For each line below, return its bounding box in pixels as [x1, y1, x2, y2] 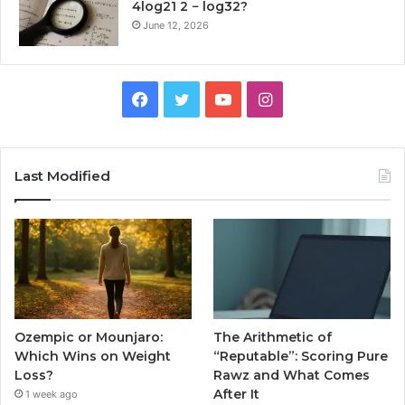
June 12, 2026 [143, 19, 209, 33]
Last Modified [14, 167, 110, 185]
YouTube [231, 89, 297, 108]
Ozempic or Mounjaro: [14, 328, 163, 345]
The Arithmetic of [213, 328, 333, 345]
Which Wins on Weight [14, 347, 171, 364]
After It [213, 385, 260, 402]
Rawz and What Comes [213, 366, 371, 383]
